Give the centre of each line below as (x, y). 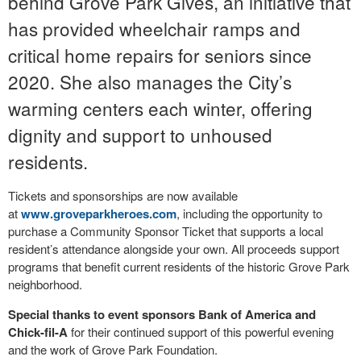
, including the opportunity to (249, 214)
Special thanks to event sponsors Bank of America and (162, 315)
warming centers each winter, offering (160, 108)
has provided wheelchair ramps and (154, 29)
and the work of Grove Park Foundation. (113, 350)
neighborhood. (45, 284)
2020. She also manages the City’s (150, 82)
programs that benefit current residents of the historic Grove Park (179, 267)
